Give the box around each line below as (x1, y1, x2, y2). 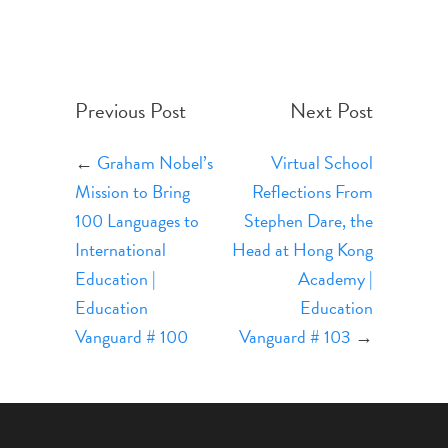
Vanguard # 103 (239, 323, 352, 350)
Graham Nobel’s (96, 149, 213, 176)
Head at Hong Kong (232, 236, 374, 263)
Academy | (298, 265, 374, 292)
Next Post (290, 95, 374, 127)
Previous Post (74, 95, 186, 127)
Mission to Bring (74, 178, 190, 205)
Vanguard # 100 (74, 323, 188, 350)
